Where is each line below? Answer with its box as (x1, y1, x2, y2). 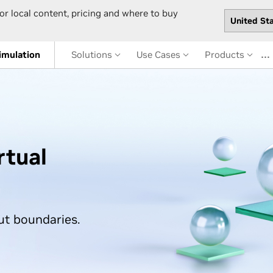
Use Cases (136, 49, 183, 60)
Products (205, 49, 247, 60)
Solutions (71, 49, 115, 60)
